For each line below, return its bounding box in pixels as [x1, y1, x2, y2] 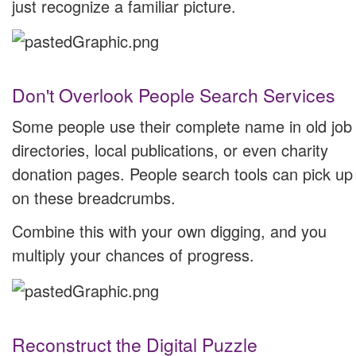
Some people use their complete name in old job [12, 114, 352, 138]
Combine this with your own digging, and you [12, 219, 327, 243]
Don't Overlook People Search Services [12, 82, 335, 109]
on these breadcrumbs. [12, 186, 176, 210]
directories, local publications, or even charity [12, 138, 328, 162]
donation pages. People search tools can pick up [12, 162, 353, 186]
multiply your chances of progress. [12, 243, 254, 267]
